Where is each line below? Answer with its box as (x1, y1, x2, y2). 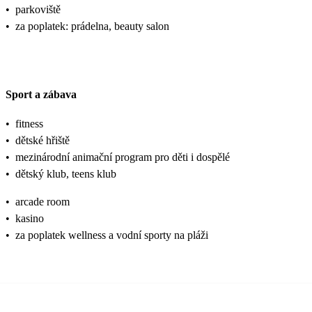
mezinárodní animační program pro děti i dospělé (15, 151, 230, 164)
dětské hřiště (15, 134, 70, 147)
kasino (15, 212, 44, 225)
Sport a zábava (6, 88, 77, 101)
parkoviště (15, 3, 61, 15)
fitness (15, 118, 43, 130)
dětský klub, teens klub (15, 168, 116, 180)
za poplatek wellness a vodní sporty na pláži (15, 229, 208, 242)
